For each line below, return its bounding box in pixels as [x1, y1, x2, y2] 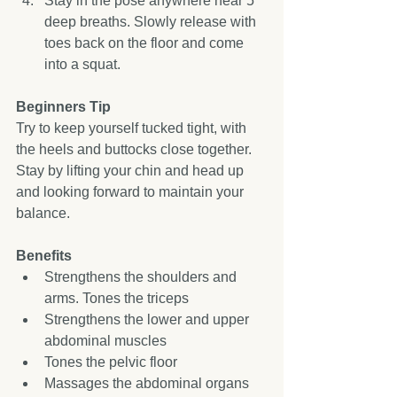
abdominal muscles [44, 333, 174, 348]
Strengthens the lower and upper [44, 312, 253, 327]
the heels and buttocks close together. [16, 142, 255, 157]
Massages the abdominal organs [44, 376, 256, 391]
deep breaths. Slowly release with [44, 14, 260, 29]
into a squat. [44, 57, 128, 72]
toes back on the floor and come [44, 35, 247, 51]
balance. [16, 206, 74, 221]
